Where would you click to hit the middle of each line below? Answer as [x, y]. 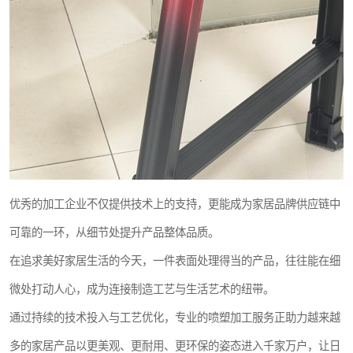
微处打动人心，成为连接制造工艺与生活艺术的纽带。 [142, 289]
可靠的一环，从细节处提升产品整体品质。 [114, 232]
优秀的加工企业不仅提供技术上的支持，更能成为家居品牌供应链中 [175, 204]
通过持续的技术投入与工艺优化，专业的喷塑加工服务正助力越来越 [175, 318]
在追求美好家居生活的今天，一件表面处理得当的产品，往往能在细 [175, 261]
